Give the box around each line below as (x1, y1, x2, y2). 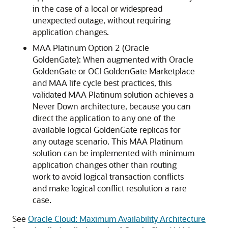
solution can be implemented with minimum (33, 148, 194, 158)
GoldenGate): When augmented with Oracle (33, 54, 193, 65)
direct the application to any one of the (33, 112, 176, 123)
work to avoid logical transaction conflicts (33, 171, 184, 182)
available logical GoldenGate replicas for (33, 124, 181, 135)
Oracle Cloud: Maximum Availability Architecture (28, 213, 206, 224)
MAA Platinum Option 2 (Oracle (33, 42, 149, 53)
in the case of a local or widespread (33, 3, 162, 14)
